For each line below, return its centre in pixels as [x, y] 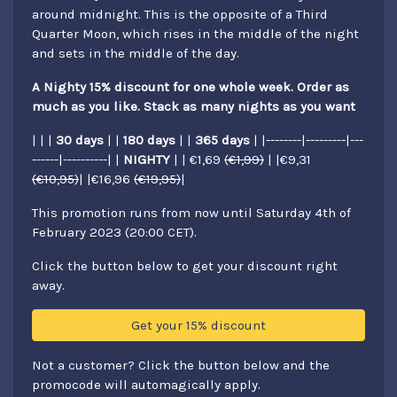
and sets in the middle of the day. [136, 54]
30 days [80, 140]
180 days [149, 140]
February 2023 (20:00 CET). [114, 233]
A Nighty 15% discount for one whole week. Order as [191, 87]
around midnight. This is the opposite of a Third [180, 15]
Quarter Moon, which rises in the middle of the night [195, 34]
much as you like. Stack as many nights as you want [194, 107]
